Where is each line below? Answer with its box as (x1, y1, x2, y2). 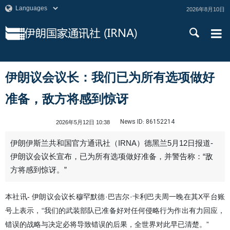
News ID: (120, 117, 144, 127)
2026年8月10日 (186, 6, 225, 12)
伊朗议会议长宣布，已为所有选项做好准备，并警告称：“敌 (10, 152, 213, 161)
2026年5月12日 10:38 (56, 119, 110, 125)
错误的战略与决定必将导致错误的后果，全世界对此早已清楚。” (5, 220, 209, 228)
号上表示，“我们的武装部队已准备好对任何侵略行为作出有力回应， (5, 206, 225, 215)
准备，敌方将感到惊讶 (5, 92, 128, 106)
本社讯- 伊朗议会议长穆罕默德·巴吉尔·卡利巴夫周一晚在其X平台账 (5, 193, 225, 201)
